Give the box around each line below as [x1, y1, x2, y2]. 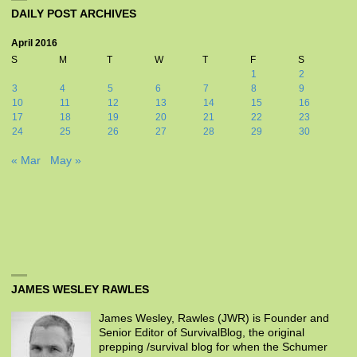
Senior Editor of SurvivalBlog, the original [98, 327, 304, 339]
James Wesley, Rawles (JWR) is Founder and [98, 312, 329, 324]
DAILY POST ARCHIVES [10, 8, 136, 21]
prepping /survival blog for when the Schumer [98, 341, 328, 353]
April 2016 [10, 37, 57, 49]
